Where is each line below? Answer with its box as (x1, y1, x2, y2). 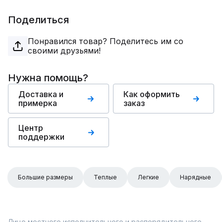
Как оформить (123, 89, 180, 99)
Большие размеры (18, 173, 73, 181)
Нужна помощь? (8, 72, 88, 84)
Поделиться (8, 14, 69, 26)
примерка (18, 98, 57, 108)
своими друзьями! (28, 46, 101, 55)
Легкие (138, 173, 159, 181)
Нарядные (180, 173, 211, 181)
